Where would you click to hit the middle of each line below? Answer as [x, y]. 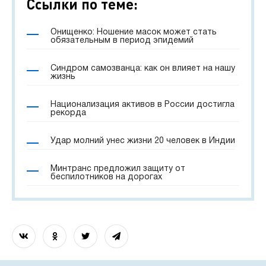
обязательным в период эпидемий [122, 41]
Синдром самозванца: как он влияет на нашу [143, 69]
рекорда [68, 113]
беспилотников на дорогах [106, 177]
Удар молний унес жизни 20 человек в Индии [143, 141]
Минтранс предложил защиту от [118, 169]
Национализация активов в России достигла [142, 105]
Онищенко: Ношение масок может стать [134, 32]
